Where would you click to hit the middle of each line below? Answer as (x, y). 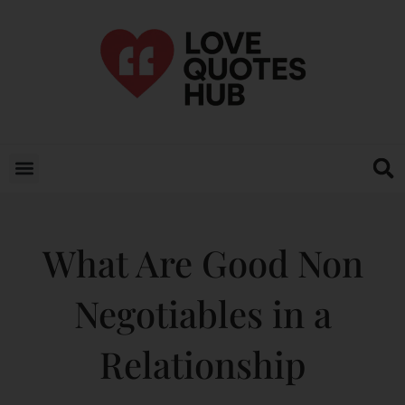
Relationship (202, 363)
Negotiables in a (202, 313)
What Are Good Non (202, 262)
